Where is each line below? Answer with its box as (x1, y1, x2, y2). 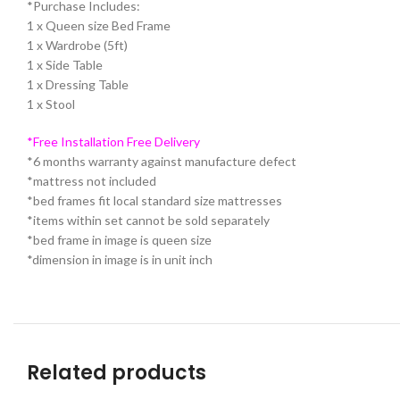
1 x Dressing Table (27, 77, 129, 93)
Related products (27, 359, 206, 387)
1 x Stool (27, 96, 75, 112)
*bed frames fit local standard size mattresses (27, 193, 282, 209)
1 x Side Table (27, 57, 103, 73)
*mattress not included (27, 173, 156, 189)
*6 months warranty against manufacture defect (27, 154, 296, 170)
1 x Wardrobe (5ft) (27, 37, 128, 54)
